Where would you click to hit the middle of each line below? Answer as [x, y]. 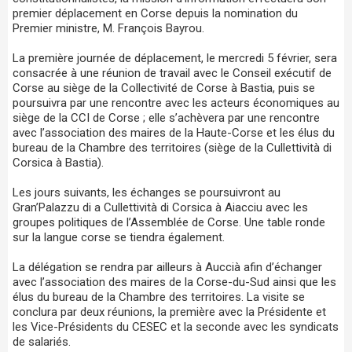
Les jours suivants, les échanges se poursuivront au [147, 192]
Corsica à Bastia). [58, 162]
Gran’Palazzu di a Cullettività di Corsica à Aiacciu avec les [160, 207]
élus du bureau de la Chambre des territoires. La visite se [159, 297]
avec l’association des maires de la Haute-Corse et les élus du [174, 132]
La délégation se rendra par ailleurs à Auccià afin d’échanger [167, 267]
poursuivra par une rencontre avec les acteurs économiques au [176, 103]
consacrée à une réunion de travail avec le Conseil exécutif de [172, 73]
